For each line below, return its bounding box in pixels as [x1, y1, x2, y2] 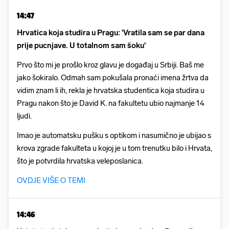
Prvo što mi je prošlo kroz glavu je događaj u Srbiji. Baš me [17, 60, 204, 70]
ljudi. [17, 111, 32, 121]
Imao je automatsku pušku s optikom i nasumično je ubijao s [17, 131, 211, 141]
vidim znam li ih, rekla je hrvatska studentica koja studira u [17, 86, 204, 96]
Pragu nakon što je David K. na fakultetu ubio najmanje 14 [17, 99, 204, 108]
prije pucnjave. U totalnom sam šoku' [17, 41, 146, 51]
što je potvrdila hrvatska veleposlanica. [17, 156, 143, 166]
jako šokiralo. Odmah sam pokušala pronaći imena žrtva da [17, 73, 209, 83]
